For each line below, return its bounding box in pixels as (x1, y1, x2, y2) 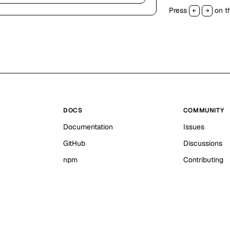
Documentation (63, 122, 113, 131)
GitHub (63, 139, 86, 148)
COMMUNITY (183, 106, 224, 114)
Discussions (183, 139, 222, 148)
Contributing (183, 155, 223, 164)
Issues (183, 122, 204, 131)
